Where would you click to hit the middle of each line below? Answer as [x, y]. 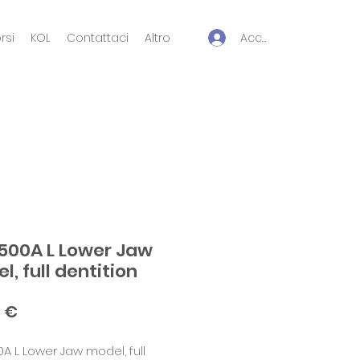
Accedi [261, 37]
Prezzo [44, 311]
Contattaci [98, 38]
